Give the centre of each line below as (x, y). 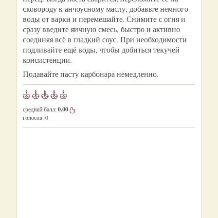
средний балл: (40, 109)
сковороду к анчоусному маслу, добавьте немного (106, 9)
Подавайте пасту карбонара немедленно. (91, 74)
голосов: (33, 117)
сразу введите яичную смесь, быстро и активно (101, 29)
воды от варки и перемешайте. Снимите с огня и (104, 19)
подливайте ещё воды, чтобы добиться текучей (101, 49)
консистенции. (47, 60)
